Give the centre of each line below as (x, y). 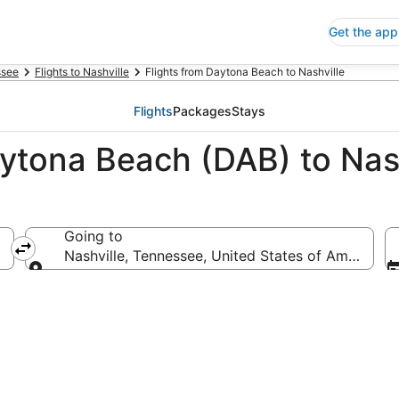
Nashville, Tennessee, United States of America (223, 256)
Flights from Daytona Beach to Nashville (245, 72)
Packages (202, 111)
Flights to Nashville (82, 72)
